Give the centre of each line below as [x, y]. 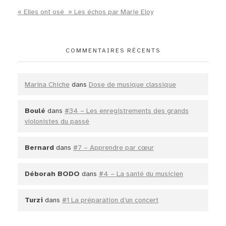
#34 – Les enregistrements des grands [127, 110]
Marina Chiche [47, 84]
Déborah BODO [52, 174]
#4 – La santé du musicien [141, 174]
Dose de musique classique [132, 84]
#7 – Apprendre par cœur [114, 148]
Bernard [39, 148]
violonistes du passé [57, 121]
